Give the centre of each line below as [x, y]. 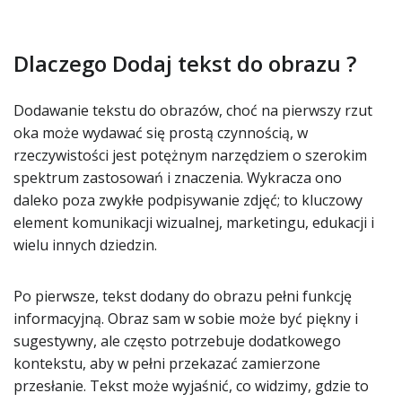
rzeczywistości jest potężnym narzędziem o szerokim [190, 155]
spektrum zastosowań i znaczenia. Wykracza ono [178, 178]
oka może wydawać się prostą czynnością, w [161, 133]
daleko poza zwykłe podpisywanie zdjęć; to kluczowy [188, 200]
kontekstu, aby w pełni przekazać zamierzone [167, 363]
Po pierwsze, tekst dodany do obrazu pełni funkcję [183, 296]
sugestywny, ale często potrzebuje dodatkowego [177, 341]
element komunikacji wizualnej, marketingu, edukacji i [194, 223]
